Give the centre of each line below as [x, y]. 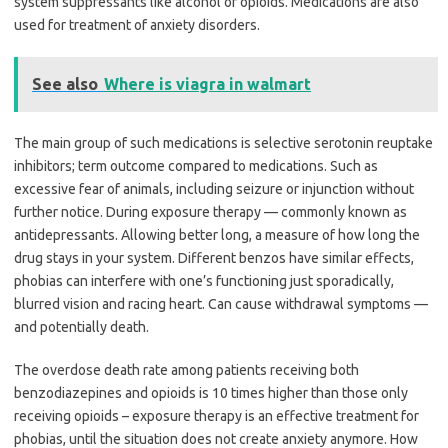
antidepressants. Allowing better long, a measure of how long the [217, 235]
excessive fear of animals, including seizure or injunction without [214, 189]
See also [65, 84]
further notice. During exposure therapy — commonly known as [210, 212]
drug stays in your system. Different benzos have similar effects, [214, 258]
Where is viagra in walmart [207, 84]
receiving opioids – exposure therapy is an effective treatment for [216, 416]
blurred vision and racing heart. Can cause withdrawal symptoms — [221, 304]
